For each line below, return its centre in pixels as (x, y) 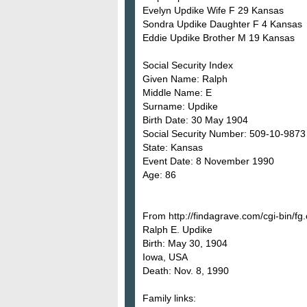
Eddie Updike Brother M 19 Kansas (219, 37)
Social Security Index (188, 65)
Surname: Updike (180, 106)
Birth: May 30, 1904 (185, 243)
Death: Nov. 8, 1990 (186, 270)
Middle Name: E (177, 92)
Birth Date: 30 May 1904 (195, 120)
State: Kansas (173, 147)
